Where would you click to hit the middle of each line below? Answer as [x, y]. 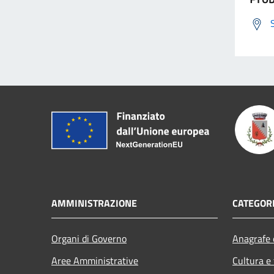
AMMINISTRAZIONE [94, 203]
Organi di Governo [89, 238]
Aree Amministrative [95, 260]
